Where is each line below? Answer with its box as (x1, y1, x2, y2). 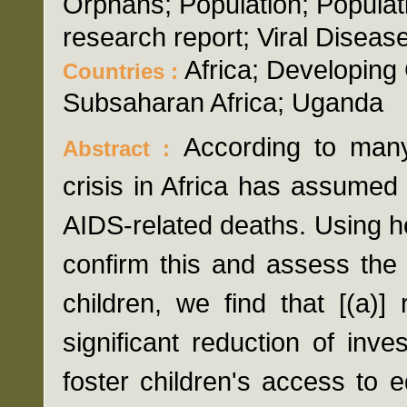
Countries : (63, 59, 184, 84)
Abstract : (63, 136, 184, 161)
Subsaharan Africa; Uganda (63, 87, 383, 117)
